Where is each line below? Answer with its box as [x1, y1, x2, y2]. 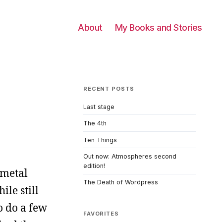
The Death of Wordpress [83, 178, 158, 186]
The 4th [83, 119, 107, 127]
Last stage [83, 103, 114, 111]
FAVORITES [83, 210, 119, 217]
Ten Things [83, 136, 117, 144]
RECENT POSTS [83, 85, 134, 92]
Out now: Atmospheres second [83, 153, 176, 161]
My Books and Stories [114, 22, 202, 33]
